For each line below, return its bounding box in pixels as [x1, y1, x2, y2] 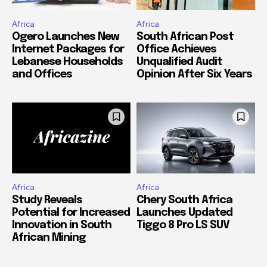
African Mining [12, 232, 86, 244]
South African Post [136, 31, 234, 42]
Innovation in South [12, 220, 111, 231]
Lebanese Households [12, 56, 123, 67]
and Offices [12, 69, 72, 80]
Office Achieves [136, 44, 216, 55]
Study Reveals [12, 195, 82, 206]
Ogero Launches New [12, 31, 119, 42]
